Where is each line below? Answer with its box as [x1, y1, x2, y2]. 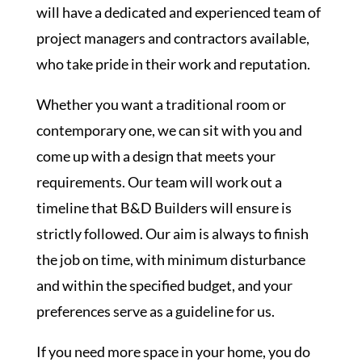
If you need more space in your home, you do [36, 342, 310, 360]
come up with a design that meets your [36, 146, 276, 165]
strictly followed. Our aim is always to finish [36, 224, 309, 242]
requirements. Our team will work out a [36, 172, 282, 191]
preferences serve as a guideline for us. [36, 301, 275, 320]
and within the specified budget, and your [36, 276, 293, 294]
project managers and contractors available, [36, 28, 309, 47]
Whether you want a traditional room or [36, 95, 286, 113]
